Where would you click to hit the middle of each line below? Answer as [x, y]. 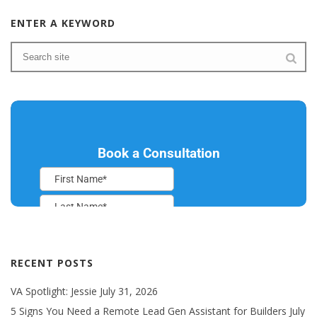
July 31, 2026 [129, 291]
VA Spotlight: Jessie [54, 291]
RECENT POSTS [52, 263]
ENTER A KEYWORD [63, 23]
